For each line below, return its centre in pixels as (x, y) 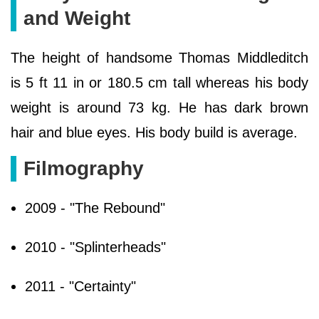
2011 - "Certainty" (80, 287)
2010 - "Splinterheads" (95, 247)
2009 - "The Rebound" (95, 208)
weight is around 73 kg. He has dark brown (159, 108)
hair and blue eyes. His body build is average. (154, 133)
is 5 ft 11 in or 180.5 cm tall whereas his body (159, 83)
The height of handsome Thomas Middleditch (159, 58)
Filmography (84, 169)
